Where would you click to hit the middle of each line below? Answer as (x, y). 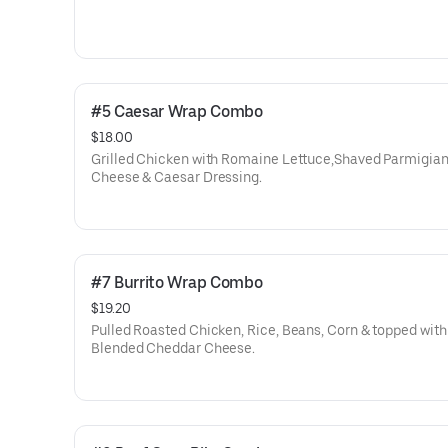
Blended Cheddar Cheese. (173, 348)
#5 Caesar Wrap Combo (177, 111)
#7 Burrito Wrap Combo (177, 282)
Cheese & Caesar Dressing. (176, 177)
